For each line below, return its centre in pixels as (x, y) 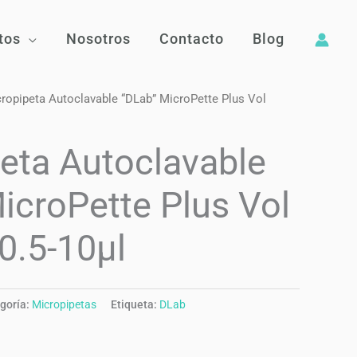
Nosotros (98, 39)
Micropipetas (64, 304)
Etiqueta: (135, 304)
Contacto (192, 39)
